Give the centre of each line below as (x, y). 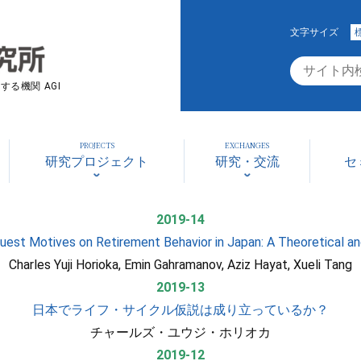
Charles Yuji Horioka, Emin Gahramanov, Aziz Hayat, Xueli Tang (180, 265)
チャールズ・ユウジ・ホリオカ (180, 332)
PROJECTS (97, 145)
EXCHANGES (247, 145)
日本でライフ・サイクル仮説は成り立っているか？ (180, 310)
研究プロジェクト (97, 162)
